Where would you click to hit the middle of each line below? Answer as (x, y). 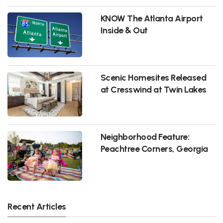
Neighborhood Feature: (145, 137)
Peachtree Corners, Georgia (154, 149)
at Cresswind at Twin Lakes (153, 90)
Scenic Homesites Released (153, 78)
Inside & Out (124, 30)
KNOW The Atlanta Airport (152, 18)
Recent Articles (37, 207)
